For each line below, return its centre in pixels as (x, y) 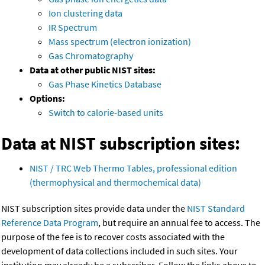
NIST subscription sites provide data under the (94, 209)
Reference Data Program (50, 223)
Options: (47, 98)
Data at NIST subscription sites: (121, 143)
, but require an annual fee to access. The (179, 223)
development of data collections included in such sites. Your (119, 251)
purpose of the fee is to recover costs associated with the (113, 237)
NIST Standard (216, 209)
